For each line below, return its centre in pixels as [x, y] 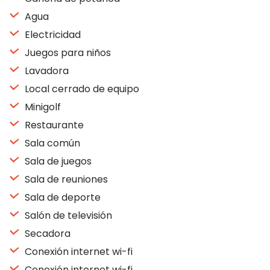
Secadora [46, 234]
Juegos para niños [67, 53]
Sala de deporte [61, 197]
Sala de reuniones [65, 179]
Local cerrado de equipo [81, 89]
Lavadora [46, 71]
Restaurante [53, 125]
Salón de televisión [67, 215]
